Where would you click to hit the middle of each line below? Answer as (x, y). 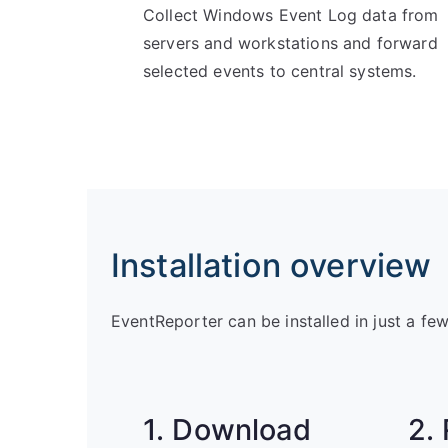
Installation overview (271, 265)
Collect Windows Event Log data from (291, 15)
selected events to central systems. (280, 71)
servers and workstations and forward (290, 43)
